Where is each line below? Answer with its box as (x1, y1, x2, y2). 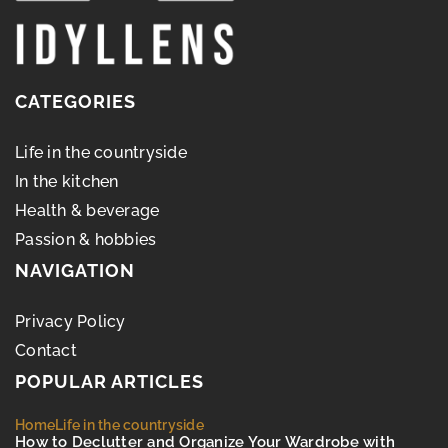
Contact (15, 340, 77, 360)
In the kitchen (15, 171, 119, 191)
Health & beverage (15, 200, 160, 220)
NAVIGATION (15, 259, 135, 281)
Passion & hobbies (15, 229, 157, 249)
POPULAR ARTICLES (15, 370, 204, 392)
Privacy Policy (15, 311, 126, 331)
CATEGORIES (15, 90, 136, 112)
